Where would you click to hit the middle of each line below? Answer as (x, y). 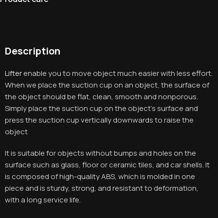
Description (33, 51)
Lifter (13, 73)
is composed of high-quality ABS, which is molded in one (100, 176)
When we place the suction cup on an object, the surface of (107, 85)
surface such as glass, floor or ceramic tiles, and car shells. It (107, 164)
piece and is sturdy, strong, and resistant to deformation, (102, 188)
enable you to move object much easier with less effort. (117, 73)
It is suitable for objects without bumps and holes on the (100, 153)
